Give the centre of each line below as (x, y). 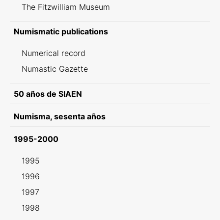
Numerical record (54, 53)
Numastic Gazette (55, 69)
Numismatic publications (61, 31)
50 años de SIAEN (48, 94)
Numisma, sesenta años (60, 116)
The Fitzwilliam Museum (66, 7)
